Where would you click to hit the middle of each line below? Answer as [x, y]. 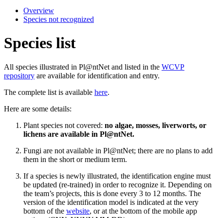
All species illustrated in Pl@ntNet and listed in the [83, 67]
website [78, 211]
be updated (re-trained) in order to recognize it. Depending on [118, 184]
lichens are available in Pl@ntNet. [79, 134]
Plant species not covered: [64, 125]
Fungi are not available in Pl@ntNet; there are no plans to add [118, 150]
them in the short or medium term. [75, 159]
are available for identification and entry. [97, 75]
